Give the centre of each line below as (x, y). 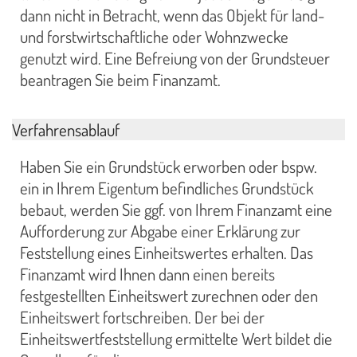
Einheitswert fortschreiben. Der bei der (142, 318)
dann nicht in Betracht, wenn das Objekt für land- (172, 15)
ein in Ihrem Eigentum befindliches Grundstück (167, 188)
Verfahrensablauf (66, 130)
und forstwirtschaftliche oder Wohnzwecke (154, 36)
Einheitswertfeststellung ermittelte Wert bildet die (176, 339)
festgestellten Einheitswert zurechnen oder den (169, 296)
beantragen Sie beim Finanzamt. (120, 79)
